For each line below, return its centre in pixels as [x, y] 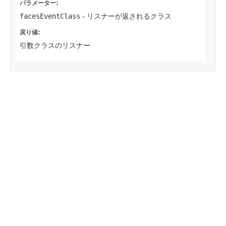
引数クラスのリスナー [55, 45]
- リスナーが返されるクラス [126, 16]
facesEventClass [50, 16]
